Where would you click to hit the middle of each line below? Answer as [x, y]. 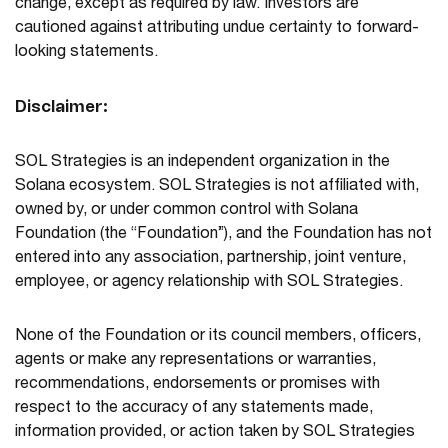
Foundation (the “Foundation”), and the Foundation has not [223, 235]
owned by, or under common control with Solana [186, 211]
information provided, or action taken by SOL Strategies [215, 433]
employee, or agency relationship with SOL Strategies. [209, 283]
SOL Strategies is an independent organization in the [202, 163]
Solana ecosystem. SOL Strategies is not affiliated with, [217, 187]
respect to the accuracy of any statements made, [194, 409]
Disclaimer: [61, 107]
